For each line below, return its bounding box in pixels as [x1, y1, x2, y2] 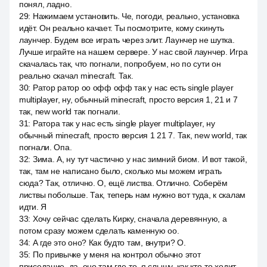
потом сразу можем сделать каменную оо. [19, 226, 179, 235]
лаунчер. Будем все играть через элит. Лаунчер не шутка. [19, 35, 235, 45]
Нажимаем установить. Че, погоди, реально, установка [32, 11, 240, 21]
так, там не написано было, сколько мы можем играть [19, 166, 222, 176]
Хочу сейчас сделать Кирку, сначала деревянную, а [32, 214, 227, 223]
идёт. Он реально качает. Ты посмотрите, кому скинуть [19, 23, 224, 33]
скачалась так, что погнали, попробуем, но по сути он [19, 59, 221, 69]
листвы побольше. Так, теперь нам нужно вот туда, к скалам [19, 190, 246, 200]
